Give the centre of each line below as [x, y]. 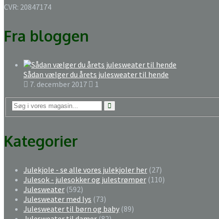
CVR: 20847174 [28, 7]
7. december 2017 [58, 84]
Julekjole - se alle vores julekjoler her [85, 170]
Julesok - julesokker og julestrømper [85, 180]
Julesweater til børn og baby [71, 209]
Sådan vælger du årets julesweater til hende [96, 74]
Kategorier [41, 141]
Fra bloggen [46, 35]
